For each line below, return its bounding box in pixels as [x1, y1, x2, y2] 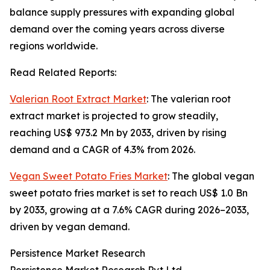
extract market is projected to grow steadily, [10, 110, 218, 122]
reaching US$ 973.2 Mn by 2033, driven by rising [10, 127, 227, 139]
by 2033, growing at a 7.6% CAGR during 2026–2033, [10, 204, 249, 216]
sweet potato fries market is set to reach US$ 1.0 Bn [10, 187, 248, 199]
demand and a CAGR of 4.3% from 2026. [10, 143, 195, 156]
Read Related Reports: [10, 66, 116, 79]
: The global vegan [168, 170, 254, 183]
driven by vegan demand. [10, 221, 130, 233]
